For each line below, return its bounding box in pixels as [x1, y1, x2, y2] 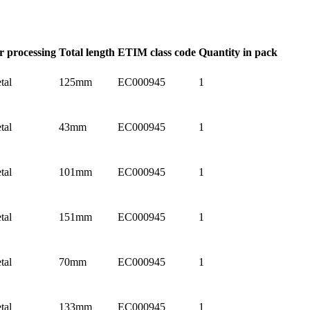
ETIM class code [118, 46, 196, 58]
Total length [59, 46, 115, 58]
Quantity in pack [199, 46, 277, 58]
